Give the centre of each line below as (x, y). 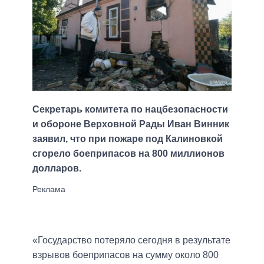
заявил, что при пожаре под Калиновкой (128, 139)
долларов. (57, 169)
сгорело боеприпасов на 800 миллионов (128, 154)
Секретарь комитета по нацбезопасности (130, 110)
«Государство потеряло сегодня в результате (131, 240)
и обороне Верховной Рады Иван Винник (131, 124)
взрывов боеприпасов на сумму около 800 (126, 255)
